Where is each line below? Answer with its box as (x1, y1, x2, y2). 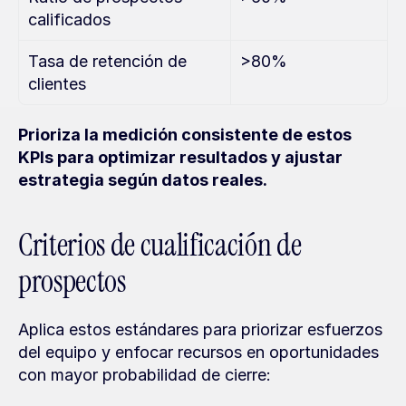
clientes (28, 74, 86, 93)
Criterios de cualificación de (18, 226, 302, 265)
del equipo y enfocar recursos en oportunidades (18, 343, 379, 362)
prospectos (18, 262, 126, 301)
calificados (28, 10, 111, 29)
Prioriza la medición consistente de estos (18, 125, 352, 144)
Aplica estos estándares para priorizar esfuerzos (18, 320, 382, 339)
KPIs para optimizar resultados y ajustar (18, 148, 343, 167)
